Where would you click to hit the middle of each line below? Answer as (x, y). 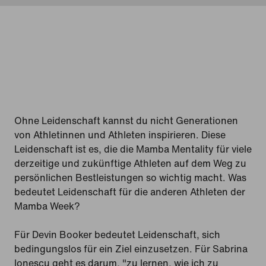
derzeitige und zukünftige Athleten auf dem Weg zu (130, 163)
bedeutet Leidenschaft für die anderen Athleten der (130, 191)
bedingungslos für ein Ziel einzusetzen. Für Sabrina (131, 248)
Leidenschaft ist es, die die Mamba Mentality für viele (133, 149)
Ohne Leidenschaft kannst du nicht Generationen (126, 120)
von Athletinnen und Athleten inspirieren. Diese (120, 134)
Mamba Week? (47, 206)
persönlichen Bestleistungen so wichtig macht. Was (130, 177)
